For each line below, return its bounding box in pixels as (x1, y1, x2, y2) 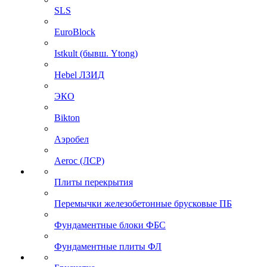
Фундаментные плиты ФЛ (54, 241, 162, 252)
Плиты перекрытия (54, 177, 133, 187)
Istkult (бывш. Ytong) (54, 48, 138, 58)
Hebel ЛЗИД (54, 70, 104, 80)
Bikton (54, 113, 80, 123)
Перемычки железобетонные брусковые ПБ (54, 198, 232, 209)
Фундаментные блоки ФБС (54, 220, 166, 230)
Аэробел (54, 134, 89, 144)
